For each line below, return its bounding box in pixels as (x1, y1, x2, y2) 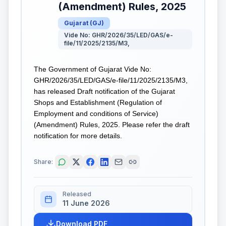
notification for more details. (34, 132, 122, 140)
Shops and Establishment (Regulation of (34, 98, 162, 106)
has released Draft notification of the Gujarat (34, 87, 175, 95)
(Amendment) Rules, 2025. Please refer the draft (34, 121, 190, 129)
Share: (34, 157, 53, 165)
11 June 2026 (63, 198, 110, 207)
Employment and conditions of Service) (34, 109, 158, 118)
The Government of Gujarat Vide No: (34, 65, 151, 73)
